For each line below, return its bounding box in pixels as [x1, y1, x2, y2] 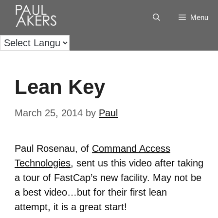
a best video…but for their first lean [15, 187, 167, 198]
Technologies [15, 158, 71, 168]
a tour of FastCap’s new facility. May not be [15, 172, 201, 183]
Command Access [92, 143, 170, 154]
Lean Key [15, 75, 105, 98]
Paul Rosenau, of [15, 143, 92, 154]
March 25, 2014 [15, 108, 83, 118]
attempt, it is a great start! [15, 201, 127, 212]
